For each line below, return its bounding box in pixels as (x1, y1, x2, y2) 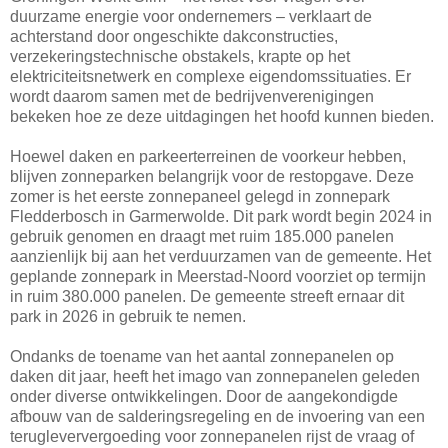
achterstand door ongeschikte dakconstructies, (10, 27, 338, 45)
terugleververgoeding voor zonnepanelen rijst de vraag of (10, 427, 414, 445)
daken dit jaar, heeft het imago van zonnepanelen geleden (10, 367, 420, 385)
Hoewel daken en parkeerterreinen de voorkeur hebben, (10, 147, 406, 165)
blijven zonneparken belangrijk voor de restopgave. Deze (10, 167, 414, 185)
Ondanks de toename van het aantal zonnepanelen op (10, 347, 394, 365)
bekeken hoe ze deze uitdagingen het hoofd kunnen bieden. (10, 107, 434, 125)
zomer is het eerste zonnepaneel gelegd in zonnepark (10, 187, 390, 205)
